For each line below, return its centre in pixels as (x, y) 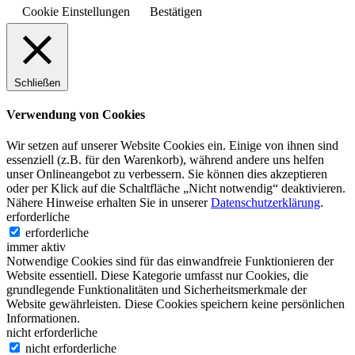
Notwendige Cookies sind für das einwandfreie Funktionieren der (170, 261)
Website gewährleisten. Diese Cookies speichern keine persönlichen (176, 304)
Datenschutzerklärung (265, 203)
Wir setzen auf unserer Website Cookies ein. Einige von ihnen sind (172, 146)
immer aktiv (36, 247)
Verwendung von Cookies (76, 115)
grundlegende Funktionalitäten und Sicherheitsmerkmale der (157, 290)
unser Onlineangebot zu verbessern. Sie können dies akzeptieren (167, 174)
